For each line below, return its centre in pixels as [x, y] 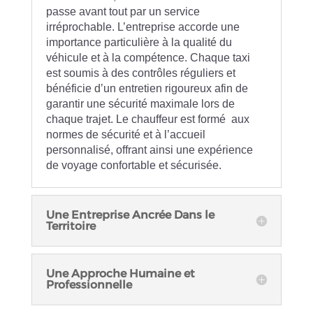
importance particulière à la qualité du [139, 43]
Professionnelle [89, 285]
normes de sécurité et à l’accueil [125, 135]
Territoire [71, 226]
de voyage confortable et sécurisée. [133, 166]
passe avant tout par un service [123, 12]
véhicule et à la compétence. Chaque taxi [148, 58]
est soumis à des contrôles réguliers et [140, 73]
